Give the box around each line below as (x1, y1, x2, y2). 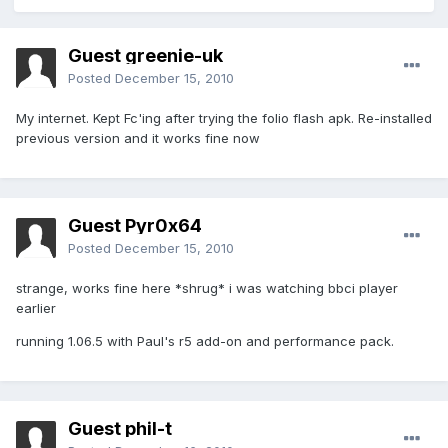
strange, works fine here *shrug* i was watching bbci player (16, 280, 398, 297)
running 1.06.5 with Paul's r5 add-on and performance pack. (16, 333, 394, 350)
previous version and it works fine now (16, 130, 260, 147)
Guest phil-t (68, 418, 172, 440)
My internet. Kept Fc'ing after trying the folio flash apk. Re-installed (16, 110, 432, 127)
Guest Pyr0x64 (68, 215, 202, 237)
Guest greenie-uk (68, 45, 223, 67)
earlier (16, 300, 56, 317)
